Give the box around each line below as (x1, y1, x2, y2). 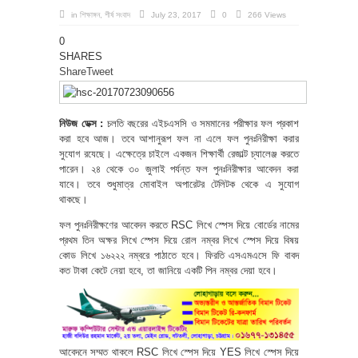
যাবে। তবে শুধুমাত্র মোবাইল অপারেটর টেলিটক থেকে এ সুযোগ (59, 178, 299, 190)
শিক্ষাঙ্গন (80, 10, 100, 19)
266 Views (248, 10, 286, 19)
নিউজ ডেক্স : (59, 117, 104, 129)
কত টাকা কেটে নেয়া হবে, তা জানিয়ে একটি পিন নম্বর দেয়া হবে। (59, 265, 277, 276)
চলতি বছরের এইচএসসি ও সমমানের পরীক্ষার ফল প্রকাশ (103, 117, 300, 129)
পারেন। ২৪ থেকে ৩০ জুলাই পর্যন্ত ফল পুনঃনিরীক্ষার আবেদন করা (59, 163, 299, 175)
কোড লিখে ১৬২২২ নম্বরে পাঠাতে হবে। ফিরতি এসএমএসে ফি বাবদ (59, 249, 299, 261)
